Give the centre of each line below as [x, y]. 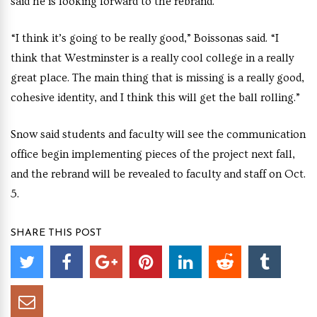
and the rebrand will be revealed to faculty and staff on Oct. [158, 174]
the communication [256, 134]
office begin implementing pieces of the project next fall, [153, 154]
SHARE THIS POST [56, 233]
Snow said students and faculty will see [107, 134]
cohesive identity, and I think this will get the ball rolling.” [155, 98]
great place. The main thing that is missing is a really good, [157, 78]
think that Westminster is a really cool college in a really [152, 58]
